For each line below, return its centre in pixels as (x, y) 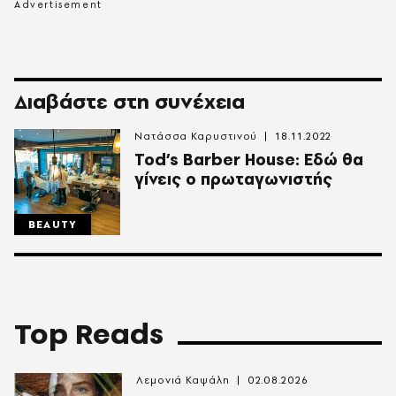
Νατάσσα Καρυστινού (196, 137)
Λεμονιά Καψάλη (183, 381)
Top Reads (89, 334)
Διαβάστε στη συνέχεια (129, 102)
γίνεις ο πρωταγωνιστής (233, 179)
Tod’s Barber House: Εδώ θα (249, 160)
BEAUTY (53, 225)
